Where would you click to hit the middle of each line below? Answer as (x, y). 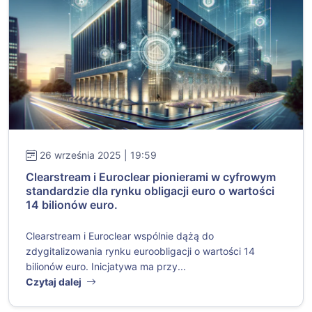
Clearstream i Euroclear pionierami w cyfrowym (151, 177)
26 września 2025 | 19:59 (98, 155)
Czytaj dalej (55, 282)
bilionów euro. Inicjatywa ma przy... (106, 267)
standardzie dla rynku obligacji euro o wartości (150, 191)
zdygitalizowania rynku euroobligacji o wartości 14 (140, 251)
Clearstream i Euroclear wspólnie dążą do (120, 236)
